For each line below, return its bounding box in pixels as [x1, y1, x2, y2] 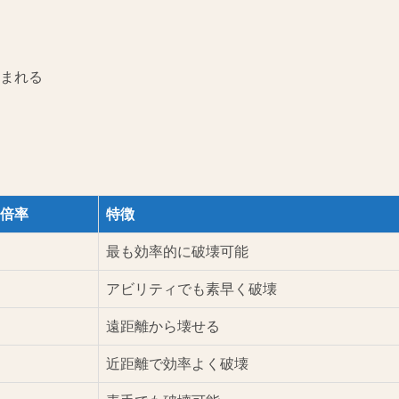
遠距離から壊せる [106, 319, 220, 335]
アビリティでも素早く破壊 [106, 281, 277, 297]
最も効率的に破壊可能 [106, 244, 248, 260]
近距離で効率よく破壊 [106, 356, 248, 372]
